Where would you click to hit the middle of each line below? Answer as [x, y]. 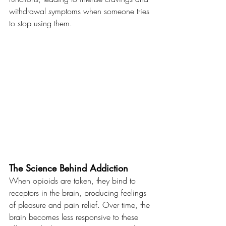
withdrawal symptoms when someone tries [80, 11]
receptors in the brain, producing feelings [79, 192]
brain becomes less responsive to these [75, 217]
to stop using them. [41, 23]
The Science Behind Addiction [69, 168]
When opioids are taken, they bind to [74, 180]
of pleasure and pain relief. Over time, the [81, 205]
